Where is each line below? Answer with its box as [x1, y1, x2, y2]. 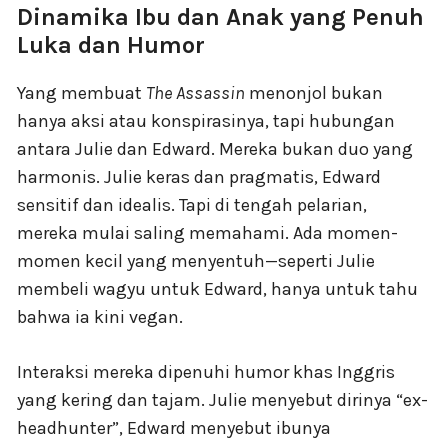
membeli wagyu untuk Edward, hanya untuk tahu [17, 278, 418, 301]
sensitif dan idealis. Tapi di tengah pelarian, [17, 194, 367, 217]
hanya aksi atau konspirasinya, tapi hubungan [17, 110, 395, 133]
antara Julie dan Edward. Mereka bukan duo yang [17, 138, 413, 161]
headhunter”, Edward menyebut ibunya [17, 417, 331, 440]
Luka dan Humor [17, 31, 205, 60]
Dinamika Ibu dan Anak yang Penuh [17, 3, 424, 32]
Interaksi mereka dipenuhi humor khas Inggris [17, 361, 395, 384]
